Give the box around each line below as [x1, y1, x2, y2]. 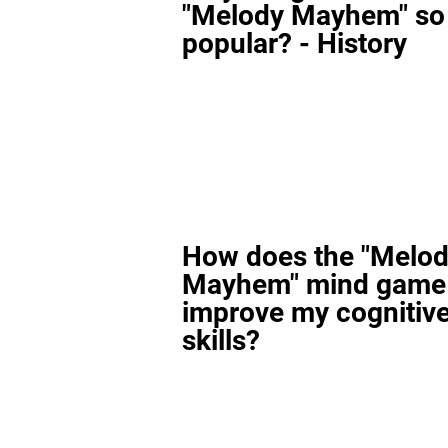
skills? [182, 324, 260, 357]
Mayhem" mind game [182, 268, 446, 301]
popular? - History [182, 27, 407, 60]
